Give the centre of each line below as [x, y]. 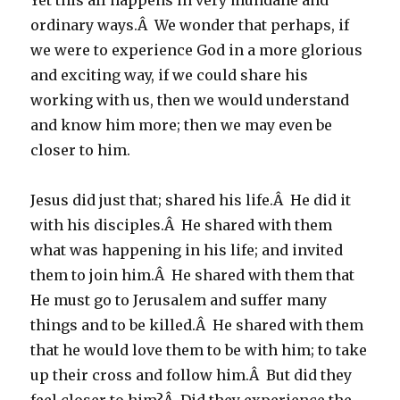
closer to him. [81, 150]
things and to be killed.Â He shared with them [197, 325]
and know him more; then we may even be [182, 125]
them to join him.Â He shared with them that [193, 275]
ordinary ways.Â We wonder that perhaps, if [190, 25]
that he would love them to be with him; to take [199, 350]
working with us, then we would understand [190, 100]
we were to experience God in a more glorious [197, 50]
